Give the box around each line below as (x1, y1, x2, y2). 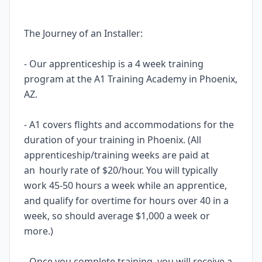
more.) (24, 225, 53, 237)
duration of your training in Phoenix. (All (24, 133, 201, 146)
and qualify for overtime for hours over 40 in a (24, 194, 229, 207)
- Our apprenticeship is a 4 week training (24, 57, 204, 70)
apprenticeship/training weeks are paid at (24, 149, 209, 161)
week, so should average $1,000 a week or (24, 209, 210, 222)
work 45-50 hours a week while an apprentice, (24, 179, 227, 192)
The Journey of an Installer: (24, 27, 147, 40)
